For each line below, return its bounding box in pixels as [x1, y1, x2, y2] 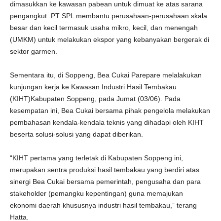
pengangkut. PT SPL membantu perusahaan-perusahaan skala [10, 12, 207, 20]
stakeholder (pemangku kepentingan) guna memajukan [10, 189, 183, 197]
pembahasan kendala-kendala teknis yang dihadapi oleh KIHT [10, 118, 204, 126]
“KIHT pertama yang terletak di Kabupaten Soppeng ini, [10, 154, 183, 162]
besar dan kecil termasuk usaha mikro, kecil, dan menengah [10, 24, 198, 32]
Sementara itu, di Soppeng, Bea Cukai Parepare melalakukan [10, 71, 202, 79]
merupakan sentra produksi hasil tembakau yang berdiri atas [10, 166, 199, 174]
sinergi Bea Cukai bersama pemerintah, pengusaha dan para [10, 178, 201, 185]
